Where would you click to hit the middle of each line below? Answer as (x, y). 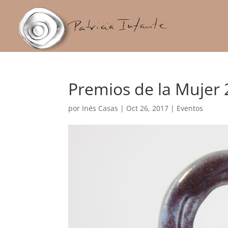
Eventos (190, 108)
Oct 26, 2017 (148, 108)
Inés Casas (100, 108)
